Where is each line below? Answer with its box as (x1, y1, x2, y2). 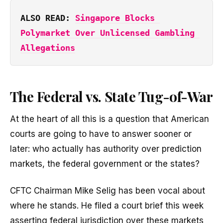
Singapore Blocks (75, 12, 155, 23)
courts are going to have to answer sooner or (10, 128, 192, 139)
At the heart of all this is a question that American (10, 113, 209, 124)
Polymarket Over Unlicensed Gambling (20, 27, 195, 38)
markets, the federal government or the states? (10, 158, 200, 169)
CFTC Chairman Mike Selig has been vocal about (10, 185, 205, 196)
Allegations (20, 42, 76, 53)
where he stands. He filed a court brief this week (10, 200, 204, 211)
